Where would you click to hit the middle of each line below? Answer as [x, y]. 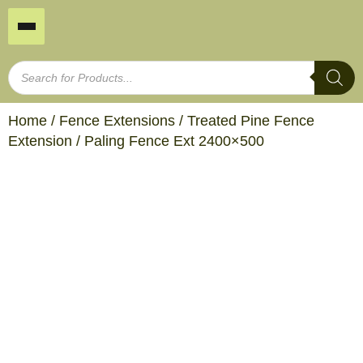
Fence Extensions [117, 121]
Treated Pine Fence [251, 121]
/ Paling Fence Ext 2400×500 [168, 141]
